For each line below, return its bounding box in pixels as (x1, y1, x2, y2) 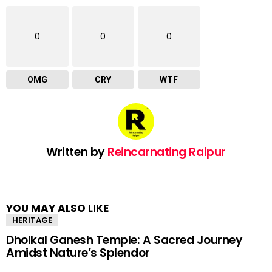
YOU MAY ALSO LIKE (6, 201, 109, 216)
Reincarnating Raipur (107, 144, 226, 160)
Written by (46, 144, 108, 160)
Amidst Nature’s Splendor (6, 245, 150, 261)
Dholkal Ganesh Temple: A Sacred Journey (6, 232, 243, 248)
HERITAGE (12, 214, 52, 226)
